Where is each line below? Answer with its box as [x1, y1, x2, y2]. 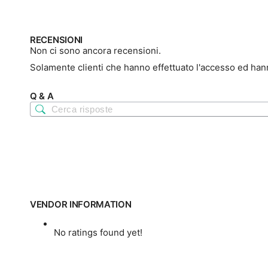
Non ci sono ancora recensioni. [30, 45, 161, 57]
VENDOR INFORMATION [30, 199, 132, 211]
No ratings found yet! [54, 227, 142, 239]
